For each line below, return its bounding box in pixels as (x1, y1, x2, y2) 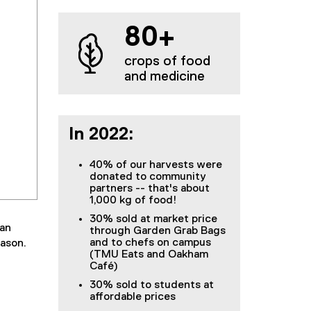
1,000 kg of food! (89, 195, 177, 206)
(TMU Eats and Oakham (89, 249, 208, 260)
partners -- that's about (89, 183, 210, 194)
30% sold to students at (89, 280, 214, 291)
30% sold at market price (89, 214, 217, 225)
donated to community (89, 171, 206, 183)
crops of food (124, 54, 210, 68)
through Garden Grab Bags (89, 226, 226, 237)
